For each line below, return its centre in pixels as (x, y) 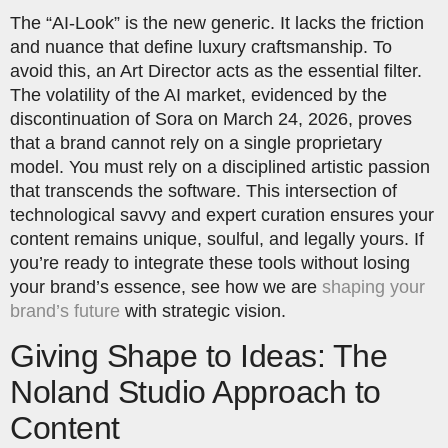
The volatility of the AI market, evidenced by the (198, 95)
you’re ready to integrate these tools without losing (210, 263)
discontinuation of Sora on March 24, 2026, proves (211, 119)
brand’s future (65, 311)
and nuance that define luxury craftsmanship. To (201, 47)
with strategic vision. (203, 311)
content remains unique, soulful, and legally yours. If (217, 239)
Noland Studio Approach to (195, 391)
